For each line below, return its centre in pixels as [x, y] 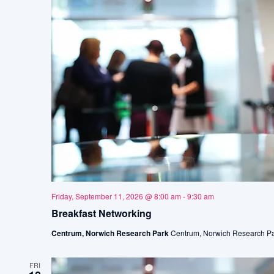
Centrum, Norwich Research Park [111, 233]
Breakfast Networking [101, 213]
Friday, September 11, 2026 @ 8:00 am [116, 196]
